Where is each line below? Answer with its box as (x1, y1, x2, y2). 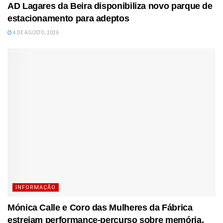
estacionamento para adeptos (7, 13, 129, 23)
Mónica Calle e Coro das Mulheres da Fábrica (7, 203, 193, 213)
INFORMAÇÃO (15, 184, 56, 191)
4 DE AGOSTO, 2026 (12, 29, 59, 35)
